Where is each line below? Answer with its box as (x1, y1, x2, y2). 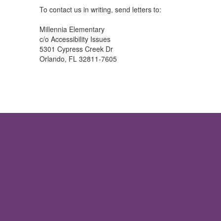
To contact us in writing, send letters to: (39, 4, 161, 14)
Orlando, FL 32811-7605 (39, 54, 117, 64)
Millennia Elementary (39, 24, 105, 34)
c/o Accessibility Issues (39, 34, 110, 44)
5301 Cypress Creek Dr (39, 44, 113, 54)
